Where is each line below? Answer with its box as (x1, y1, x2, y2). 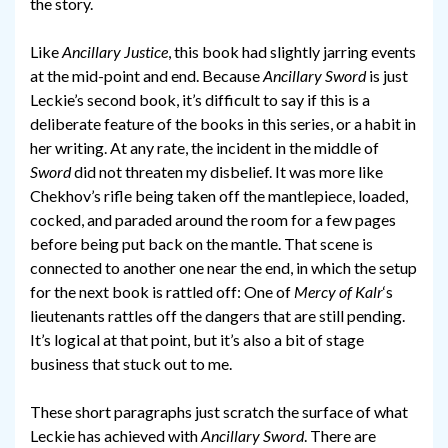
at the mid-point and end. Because (30, 66, 263, 86)
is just (366, 66, 408, 86)
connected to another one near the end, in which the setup (30, 258, 417, 278)
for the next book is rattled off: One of (30, 282, 294, 302)
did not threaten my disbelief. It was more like (71, 162, 383, 182)
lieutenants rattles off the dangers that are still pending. (30, 306, 405, 326)
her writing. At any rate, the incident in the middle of (30, 138, 379, 158)
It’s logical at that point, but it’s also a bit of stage (30, 330, 364, 350)
